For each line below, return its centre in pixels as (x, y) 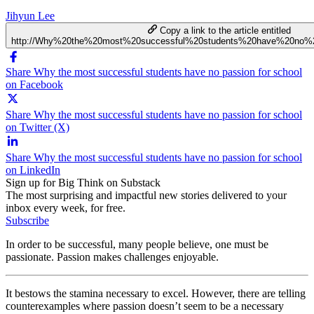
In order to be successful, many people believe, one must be (137, 244)
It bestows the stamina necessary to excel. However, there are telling (156, 293)
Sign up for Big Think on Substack (83, 182)
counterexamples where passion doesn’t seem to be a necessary (145, 306)
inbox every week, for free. (66, 207)
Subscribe (27, 220)
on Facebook (34, 84)
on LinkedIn (33, 170)
